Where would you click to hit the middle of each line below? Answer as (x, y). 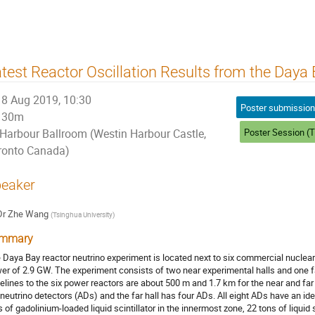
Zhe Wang (28, 214)
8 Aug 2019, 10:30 (47, 101)
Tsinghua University (82, 215)
